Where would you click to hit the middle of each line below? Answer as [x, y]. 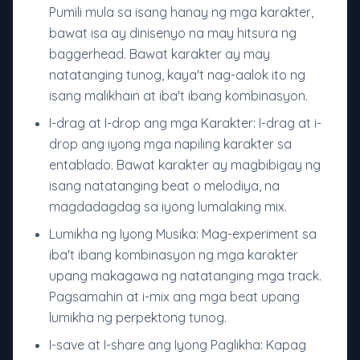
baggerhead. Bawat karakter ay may [160, 54]
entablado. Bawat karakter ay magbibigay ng [185, 165]
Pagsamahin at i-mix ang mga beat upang [174, 297]
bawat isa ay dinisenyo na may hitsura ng [173, 33]
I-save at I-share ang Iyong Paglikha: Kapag [178, 345]
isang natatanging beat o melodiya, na [164, 186]
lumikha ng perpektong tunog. [138, 318]
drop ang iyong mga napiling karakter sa [170, 144]
